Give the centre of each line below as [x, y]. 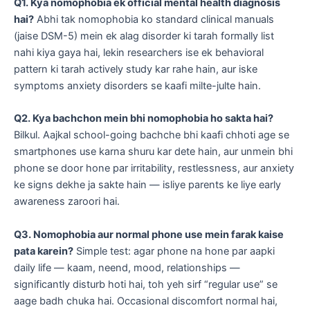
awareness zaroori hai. [67, 202]
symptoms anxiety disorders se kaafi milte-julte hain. [137, 85]
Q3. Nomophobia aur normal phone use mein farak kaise [149, 234]
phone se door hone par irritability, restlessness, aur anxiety [154, 168]
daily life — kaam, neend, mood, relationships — [127, 267]
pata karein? [44, 251]
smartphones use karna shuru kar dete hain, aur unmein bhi [153, 152]
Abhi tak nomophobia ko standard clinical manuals [154, 19]
